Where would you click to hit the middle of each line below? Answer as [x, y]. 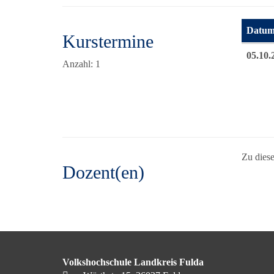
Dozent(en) [103, 172]
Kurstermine [108, 41]
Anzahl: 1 [81, 64]
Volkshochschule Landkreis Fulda [133, 262]
